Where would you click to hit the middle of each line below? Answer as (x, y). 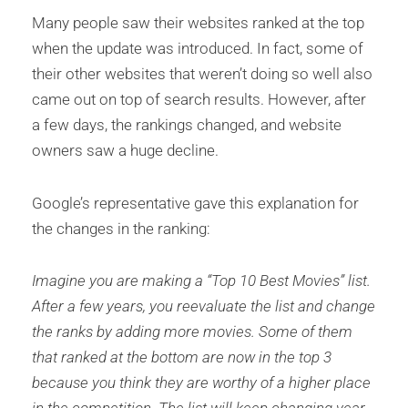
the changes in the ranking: (121, 228)
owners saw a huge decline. (125, 150)
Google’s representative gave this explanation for (195, 203)
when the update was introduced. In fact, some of (198, 48)
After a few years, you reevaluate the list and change (204, 306)
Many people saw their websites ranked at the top (198, 22)
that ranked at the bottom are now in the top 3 (182, 357)
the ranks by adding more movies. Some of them (192, 332)
